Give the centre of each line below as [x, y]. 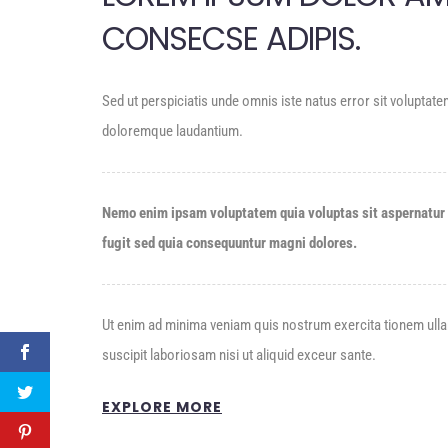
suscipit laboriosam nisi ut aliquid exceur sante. [239, 355]
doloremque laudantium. [172, 131]
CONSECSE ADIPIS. [231, 38]
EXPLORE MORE [162, 407]
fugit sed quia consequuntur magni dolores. [229, 243]
